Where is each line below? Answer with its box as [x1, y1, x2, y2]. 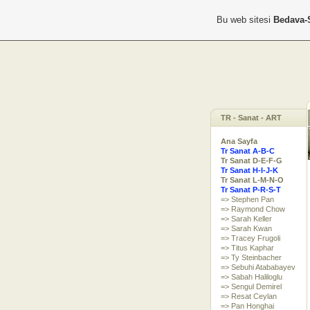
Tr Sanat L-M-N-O [220, 176, 284, 184]
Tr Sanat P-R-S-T [220, 185, 281, 194]
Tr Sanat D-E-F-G [220, 156, 282, 165]
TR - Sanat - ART [220, 113, 282, 122]
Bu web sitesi [216, 15, 273, 25]
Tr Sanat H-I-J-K [220, 166, 278, 174]
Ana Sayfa [220, 137, 257, 145]
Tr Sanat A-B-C [220, 147, 275, 155]
